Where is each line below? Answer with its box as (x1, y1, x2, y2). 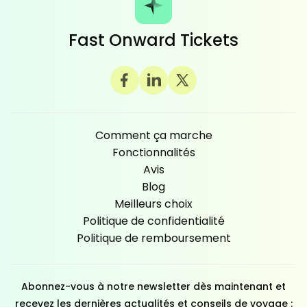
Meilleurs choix (114, 195, 193, 212)
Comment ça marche (95, 127, 212, 143)
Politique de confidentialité (82, 212, 225, 229)
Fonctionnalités (112, 144, 195, 160)
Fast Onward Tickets (69, 28, 238, 51)
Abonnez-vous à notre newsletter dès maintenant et (21, 279, 286, 293)
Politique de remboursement (76, 230, 231, 246)
